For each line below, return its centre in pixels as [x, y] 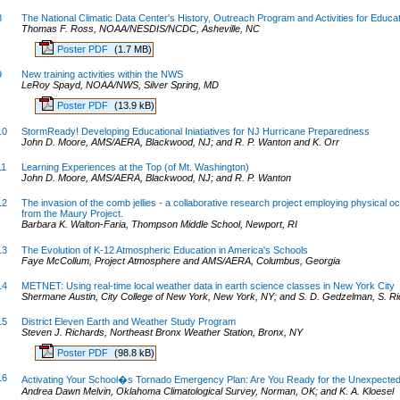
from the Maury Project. [72, 214]
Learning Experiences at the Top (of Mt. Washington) [135, 167]
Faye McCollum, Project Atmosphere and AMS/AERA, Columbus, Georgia [180, 260]
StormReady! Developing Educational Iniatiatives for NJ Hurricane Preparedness [195, 131]
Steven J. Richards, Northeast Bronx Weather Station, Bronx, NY [162, 333]
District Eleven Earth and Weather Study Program [128, 322]
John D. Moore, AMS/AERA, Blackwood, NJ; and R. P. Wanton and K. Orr [180, 142]
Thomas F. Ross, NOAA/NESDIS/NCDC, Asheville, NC [140, 29]
